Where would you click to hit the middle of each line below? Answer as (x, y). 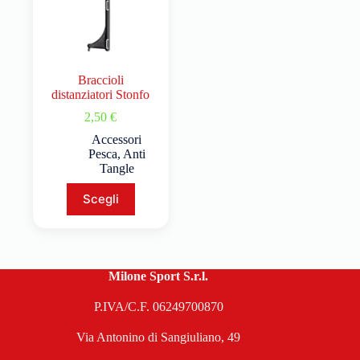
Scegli (100, 199)
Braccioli (100, 80)
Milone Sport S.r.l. (159, 276)
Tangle (117, 168)
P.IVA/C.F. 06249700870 (158, 307)
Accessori (117, 139)
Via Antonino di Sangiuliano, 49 (159, 337)
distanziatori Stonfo (101, 94)
